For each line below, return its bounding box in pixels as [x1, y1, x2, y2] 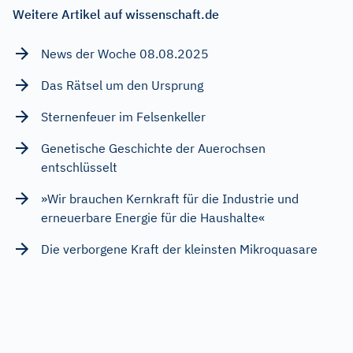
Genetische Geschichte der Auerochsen [41, 139, 266, 156]
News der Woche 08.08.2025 [41, 45, 209, 61]
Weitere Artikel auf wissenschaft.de [13, 6, 219, 22]
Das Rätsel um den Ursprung [41, 76, 203, 93]
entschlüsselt [41, 158, 117, 175]
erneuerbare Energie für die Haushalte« [41, 209, 265, 225]
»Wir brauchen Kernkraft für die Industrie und [41, 190, 299, 206]
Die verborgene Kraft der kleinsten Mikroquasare [41, 240, 318, 257]
